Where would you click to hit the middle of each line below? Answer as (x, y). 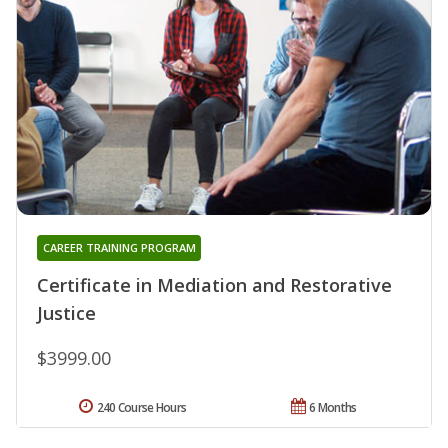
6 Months (333, 407)
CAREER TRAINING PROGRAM (119, 247)
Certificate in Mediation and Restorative (214, 284)
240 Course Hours (141, 407)
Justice (66, 312)
